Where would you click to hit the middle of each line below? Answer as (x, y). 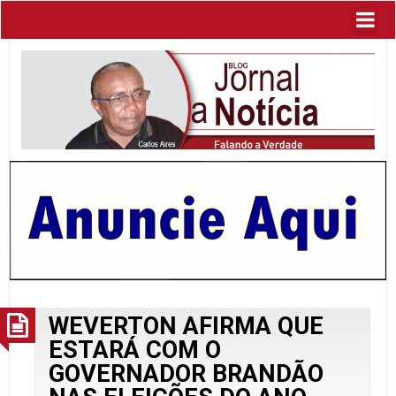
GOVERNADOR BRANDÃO (186, 373)
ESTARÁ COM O (135, 350)
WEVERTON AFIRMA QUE (186, 326)
